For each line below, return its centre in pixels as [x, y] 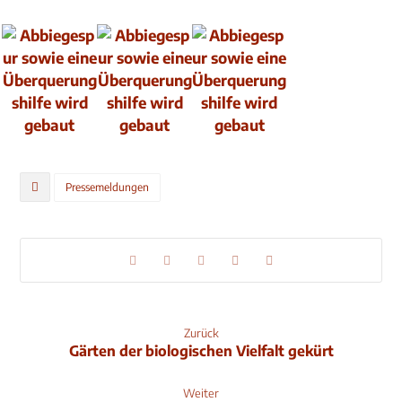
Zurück [201, 333]
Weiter [201, 393]
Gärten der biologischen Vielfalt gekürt [201, 351]
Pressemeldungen [108, 187]
